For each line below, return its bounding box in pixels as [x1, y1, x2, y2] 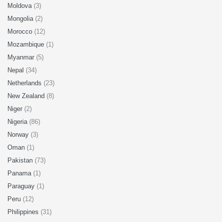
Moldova [7, 2, 34, 9]
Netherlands [7, 79, 44, 87]
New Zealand [7, 92, 47, 100]
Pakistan [7, 157, 35, 164]
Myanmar [7, 54, 36, 61]
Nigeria [7, 118, 29, 125]
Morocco [7, 28, 34, 35]
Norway [7, 131, 31, 138]
